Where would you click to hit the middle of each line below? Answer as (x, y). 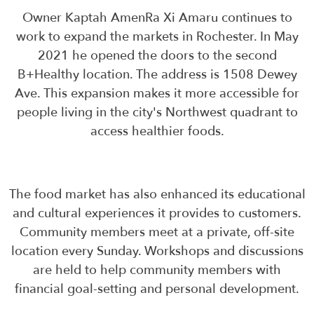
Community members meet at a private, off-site (157, 233)
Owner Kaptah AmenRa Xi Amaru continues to (157, 18)
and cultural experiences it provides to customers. (157, 214)
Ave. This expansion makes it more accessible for (157, 94)
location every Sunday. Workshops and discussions (157, 252)
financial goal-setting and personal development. (157, 289)
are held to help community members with (157, 271)
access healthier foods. (157, 132)
